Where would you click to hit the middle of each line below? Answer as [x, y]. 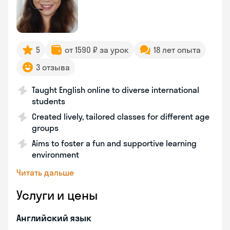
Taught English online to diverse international [116, 90]
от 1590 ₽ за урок [97, 50]
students [49, 101]
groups [45, 128]
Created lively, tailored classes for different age [121, 117]
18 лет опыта [177, 50]
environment [55, 155]
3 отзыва [53, 67]
